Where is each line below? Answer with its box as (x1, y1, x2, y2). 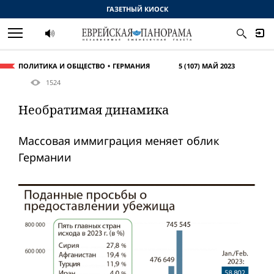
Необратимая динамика (18, 102, 169, 119)
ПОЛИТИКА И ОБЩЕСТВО (18, 61, 105, 70)
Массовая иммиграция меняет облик (18, 133, 220, 149)
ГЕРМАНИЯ (113, 61, 150, 70)
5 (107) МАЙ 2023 (179, 61, 235, 70)
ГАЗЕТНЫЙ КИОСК (106, 4, 168, 13)
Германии (18, 150, 72, 165)
